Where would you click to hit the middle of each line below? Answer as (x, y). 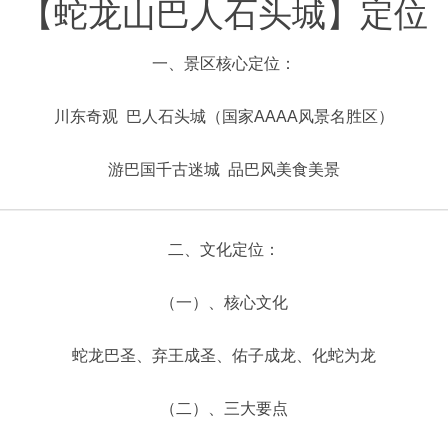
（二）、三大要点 (224, 408)
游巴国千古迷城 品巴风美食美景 (224, 169)
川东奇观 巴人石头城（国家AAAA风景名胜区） (224, 116)
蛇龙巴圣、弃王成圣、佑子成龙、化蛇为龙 (224, 355)
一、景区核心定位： (224, 63)
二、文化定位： (224, 249)
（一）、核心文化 (224, 302)
